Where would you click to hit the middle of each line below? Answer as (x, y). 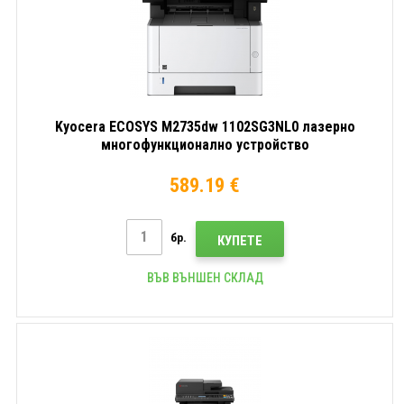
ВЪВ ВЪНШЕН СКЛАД (205, 277)
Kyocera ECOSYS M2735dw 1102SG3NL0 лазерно (205, 126)
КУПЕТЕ (239, 240)
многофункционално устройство (205, 144)
